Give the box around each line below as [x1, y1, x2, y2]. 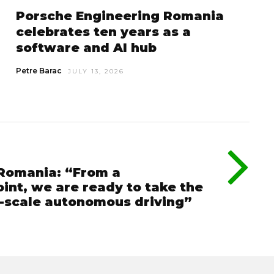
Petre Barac [15, 65, 62, 75]
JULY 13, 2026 [67, 67, 124, 75]
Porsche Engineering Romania [15, 8, 224, 23]
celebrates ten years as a [15, 24, 191, 39]
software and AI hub [15, 40, 157, 55]
